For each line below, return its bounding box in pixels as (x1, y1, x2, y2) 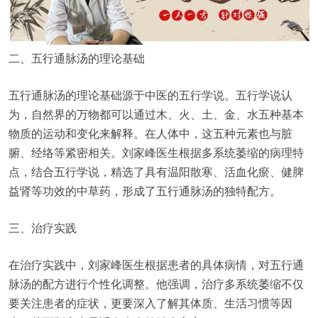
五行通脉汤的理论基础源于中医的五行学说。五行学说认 (9, 87, 292, 104)
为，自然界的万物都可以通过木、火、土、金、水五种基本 (9, 106, 304, 123)
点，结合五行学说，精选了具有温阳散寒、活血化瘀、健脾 (9, 163, 304, 180)
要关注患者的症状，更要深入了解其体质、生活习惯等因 (9, 295, 292, 312)
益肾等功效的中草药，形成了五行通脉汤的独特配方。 (9, 182, 281, 199)
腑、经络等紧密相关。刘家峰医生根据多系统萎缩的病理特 (9, 144, 304, 161)
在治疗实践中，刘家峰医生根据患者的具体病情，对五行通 (9, 256, 304, 273)
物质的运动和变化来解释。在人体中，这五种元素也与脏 (9, 125, 292, 142)
